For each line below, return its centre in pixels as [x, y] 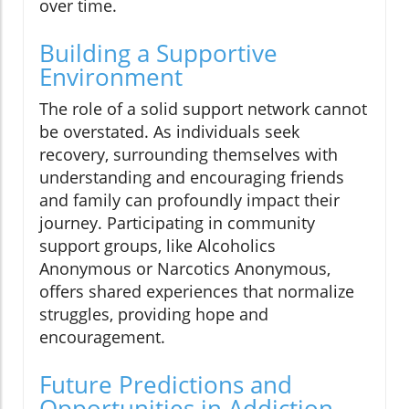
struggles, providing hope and [154, 315]
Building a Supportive [158, 53]
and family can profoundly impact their [189, 200]
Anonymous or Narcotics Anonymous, [185, 269]
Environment [111, 77]
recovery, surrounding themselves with [189, 155]
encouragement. [102, 337]
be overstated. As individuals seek [169, 132]
